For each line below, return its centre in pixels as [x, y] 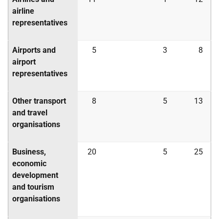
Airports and [34, 50]
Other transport [39, 101]
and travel [30, 113]
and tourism [33, 187]
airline [23, 11]
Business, [29, 152]
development [35, 175]
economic [29, 164]
